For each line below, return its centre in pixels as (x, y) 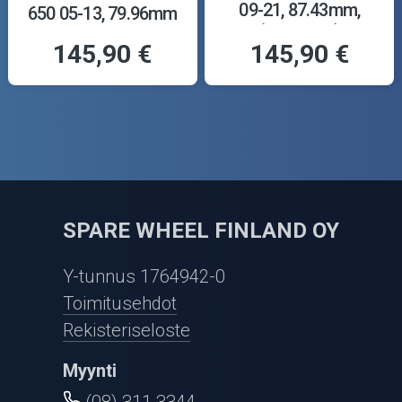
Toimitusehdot (120, 304)
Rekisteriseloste (127, 331)
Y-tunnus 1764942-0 (144, 277)
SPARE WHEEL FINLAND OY (201, 230)
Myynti (90, 371)
